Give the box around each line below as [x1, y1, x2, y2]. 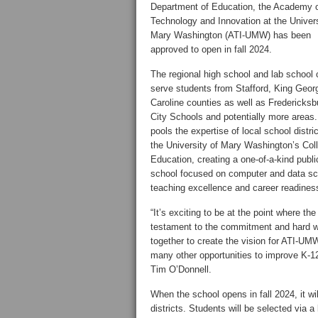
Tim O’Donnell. [150, 264, 212, 275]
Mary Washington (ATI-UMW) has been [150, 30, 311, 40]
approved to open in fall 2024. [150, 44, 272, 55]
